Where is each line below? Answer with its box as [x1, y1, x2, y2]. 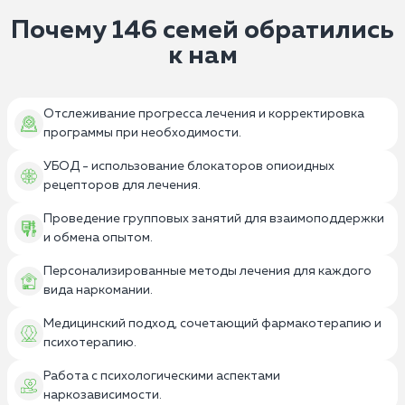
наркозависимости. [43, 389, 162, 402]
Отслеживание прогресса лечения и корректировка [43, 108, 364, 121]
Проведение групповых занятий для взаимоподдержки [43, 212, 384, 226]
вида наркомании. [43, 284, 153, 297]
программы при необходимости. [43, 127, 241, 140]
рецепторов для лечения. [43, 179, 201, 193]
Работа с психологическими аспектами [43, 370, 280, 383]
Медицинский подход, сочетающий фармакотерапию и [43, 317, 381, 331]
